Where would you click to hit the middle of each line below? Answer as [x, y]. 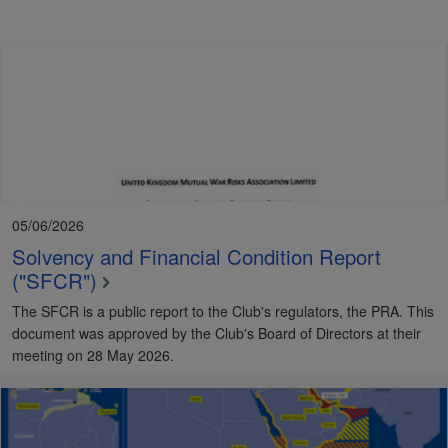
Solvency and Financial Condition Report [196, 255]
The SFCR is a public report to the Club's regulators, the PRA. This [223, 310]
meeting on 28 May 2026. [93, 354]
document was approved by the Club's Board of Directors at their [216, 332]
